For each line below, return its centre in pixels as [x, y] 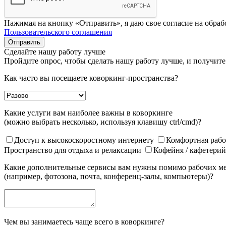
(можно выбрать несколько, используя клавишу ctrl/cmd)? [103, 122]
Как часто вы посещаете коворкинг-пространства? [91, 78]
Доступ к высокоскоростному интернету [85, 140]
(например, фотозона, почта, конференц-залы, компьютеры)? [109, 176]
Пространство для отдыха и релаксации [74, 150]
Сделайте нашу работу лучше [55, 51]
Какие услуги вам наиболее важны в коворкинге [88, 112]
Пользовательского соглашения [58, 32]
